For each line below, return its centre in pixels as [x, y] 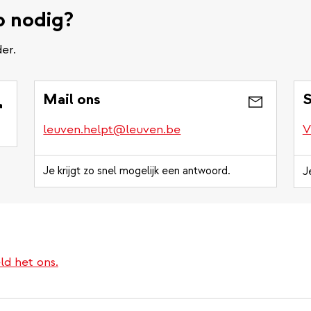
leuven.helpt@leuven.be [112, 129]
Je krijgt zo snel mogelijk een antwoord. [137, 170]
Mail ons [72, 99]
